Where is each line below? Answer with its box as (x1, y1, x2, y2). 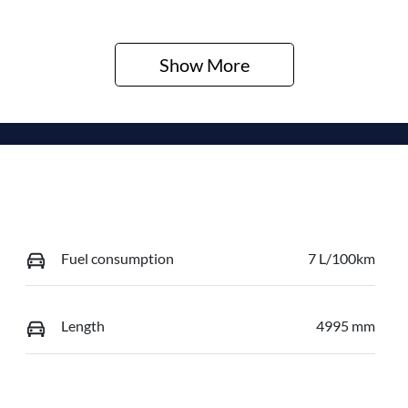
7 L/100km (307, 249, 375, 267)
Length (60, 317, 105, 335)
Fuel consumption (60, 249, 174, 267)
